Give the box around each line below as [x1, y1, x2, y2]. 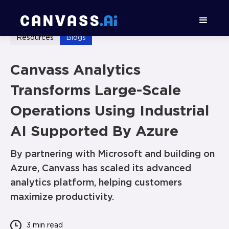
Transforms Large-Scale [10, 85, 181, 97]
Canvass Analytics [10, 64, 141, 77]
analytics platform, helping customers [10, 179, 182, 187]
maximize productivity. [10, 193, 114, 201]
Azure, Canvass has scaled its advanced [10, 165, 191, 173]
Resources [16, 35, 54, 41]
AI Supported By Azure [10, 126, 178, 138]
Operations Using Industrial [10, 105, 209, 118]
